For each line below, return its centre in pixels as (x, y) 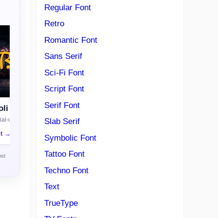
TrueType (61, 203)
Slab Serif (62, 121)
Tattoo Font (64, 154)
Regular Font (68, 7)
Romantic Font (71, 40)
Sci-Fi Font (64, 73)
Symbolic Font (70, 138)
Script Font (64, 89)
